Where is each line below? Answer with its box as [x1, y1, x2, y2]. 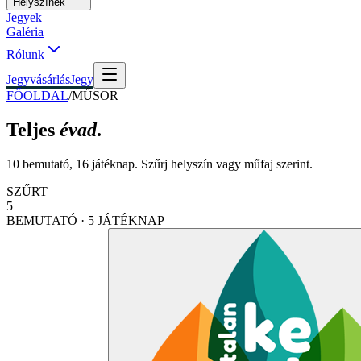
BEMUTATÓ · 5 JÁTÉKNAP [6, 213, 164, 227]
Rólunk [6, 48, 44, 61]
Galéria [6, 25, 44, 39]
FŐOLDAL [6, 89, 68, 102]
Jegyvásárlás [6, 73, 70, 86]
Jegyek [6, 10, 42, 24]
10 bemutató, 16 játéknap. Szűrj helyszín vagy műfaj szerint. [6, 156, 313, 171]
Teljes [6, 118, 55, 140]
